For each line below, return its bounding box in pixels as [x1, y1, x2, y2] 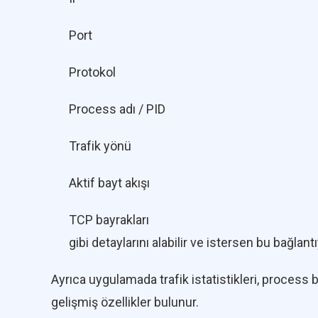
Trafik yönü [69, 138, 131, 154]
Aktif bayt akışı [69, 175, 150, 191]
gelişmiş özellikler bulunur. [51, 295, 199, 310]
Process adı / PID [69, 102, 165, 117]
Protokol [69, 65, 116, 80]
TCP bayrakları [69, 212, 149, 228]
